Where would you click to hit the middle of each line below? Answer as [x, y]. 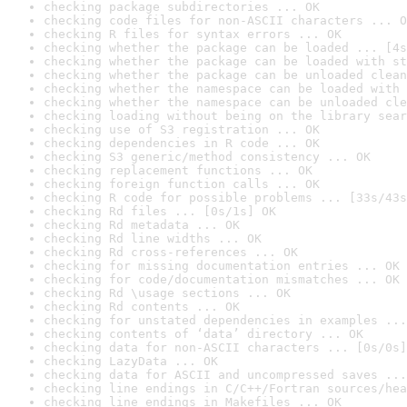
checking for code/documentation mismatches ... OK [222, 279]
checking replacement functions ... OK [178, 170]
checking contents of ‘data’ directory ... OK [203, 334]
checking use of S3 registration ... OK [182, 129]
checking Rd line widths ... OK [153, 238]
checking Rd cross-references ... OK [171, 252]
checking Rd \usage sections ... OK [167, 293]
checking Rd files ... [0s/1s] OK [160, 211]
